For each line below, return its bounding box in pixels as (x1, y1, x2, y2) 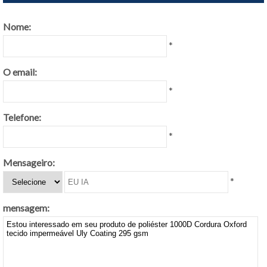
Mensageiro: (3, 157, 55, 168)
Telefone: (3, 111, 41, 123)
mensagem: (3, 202, 49, 213)
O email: (3, 66, 37, 77)
